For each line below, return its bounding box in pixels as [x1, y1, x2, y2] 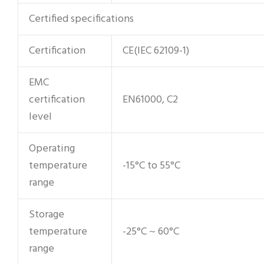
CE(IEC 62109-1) [123, 42, 189, 60]
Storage [29, 206, 64, 223]
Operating [29, 140, 75, 157]
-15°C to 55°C [123, 157, 180, 174]
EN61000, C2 [123, 91, 178, 108]
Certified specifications [29, 10, 134, 28]
